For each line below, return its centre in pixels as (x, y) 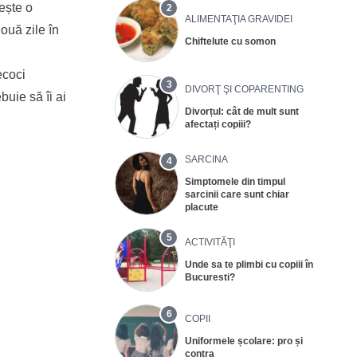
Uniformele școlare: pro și (244, 341)
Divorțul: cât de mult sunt (242, 111)
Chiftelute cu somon (230, 41)
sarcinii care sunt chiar (237, 194)
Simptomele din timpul (235, 181)
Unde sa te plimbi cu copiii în (249, 264)
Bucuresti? (210, 277)
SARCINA (206, 159)
